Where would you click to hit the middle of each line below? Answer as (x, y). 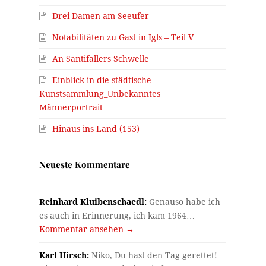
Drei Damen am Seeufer (101, 16)
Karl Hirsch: (64, 255)
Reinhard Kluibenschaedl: (93, 202)
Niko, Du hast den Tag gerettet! (153, 255)
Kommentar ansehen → (87, 229)
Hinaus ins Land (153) (96, 129)
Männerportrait (71, 107)
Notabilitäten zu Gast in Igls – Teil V (123, 37)
